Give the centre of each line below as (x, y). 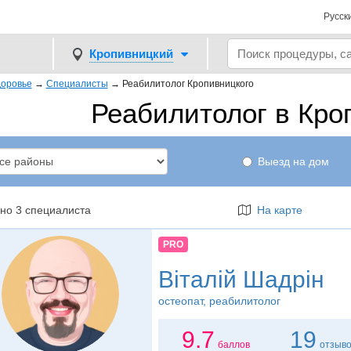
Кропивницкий (131, 53)
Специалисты (77, 84)
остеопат (180, 301)
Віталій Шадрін (241, 280)
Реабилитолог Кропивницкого (188, 84)
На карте (277, 210)
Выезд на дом (294, 161)
